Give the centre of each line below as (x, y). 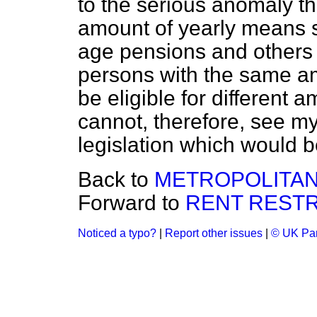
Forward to (132, 203)
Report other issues (214, 233)
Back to (116, 179)
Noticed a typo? (117, 233)
